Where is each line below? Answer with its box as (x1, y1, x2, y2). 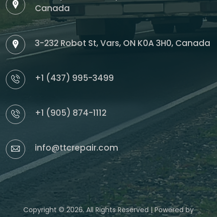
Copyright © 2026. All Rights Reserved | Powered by (23, 205, 194, 215)
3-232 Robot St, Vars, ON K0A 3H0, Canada (35, 37, 210, 49)
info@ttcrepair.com (35, 142, 118, 154)
